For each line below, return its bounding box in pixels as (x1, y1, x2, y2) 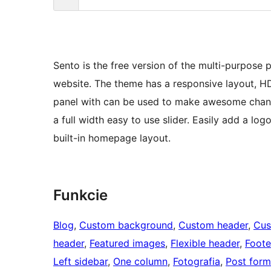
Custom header (178, 219, 248, 232)
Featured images (90, 237, 165, 250)
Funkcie (53, 186, 108, 204)
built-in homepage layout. (53, 132, 171, 145)
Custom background (79, 219, 173, 232)
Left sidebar (53, 255, 108, 268)
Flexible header (171, 237, 240, 250)
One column (113, 255, 168, 268)
